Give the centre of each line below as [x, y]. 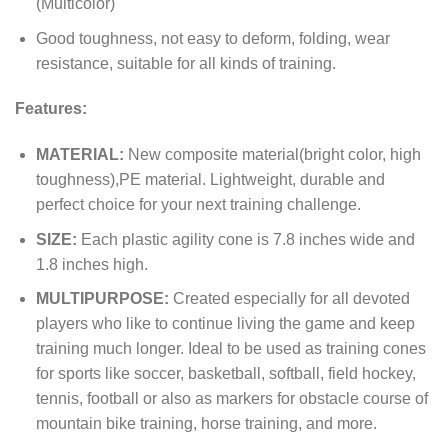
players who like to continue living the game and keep [225, 324]
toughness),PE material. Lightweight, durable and [210, 180]
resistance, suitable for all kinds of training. [185, 63]
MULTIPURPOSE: [104, 299]
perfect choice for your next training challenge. [198, 205]
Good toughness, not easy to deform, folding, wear [212, 38]
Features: [51, 109]
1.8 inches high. [91, 264]
